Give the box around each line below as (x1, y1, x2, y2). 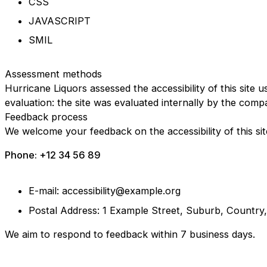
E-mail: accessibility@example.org (29, 185, 181, 197)
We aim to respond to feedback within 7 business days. (5, 228, 255, 240)
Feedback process (5, 110, 88, 123)
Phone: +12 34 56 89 (5, 149, 101, 162)
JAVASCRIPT (29, 14, 91, 27)
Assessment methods (5, 67, 102, 80)
